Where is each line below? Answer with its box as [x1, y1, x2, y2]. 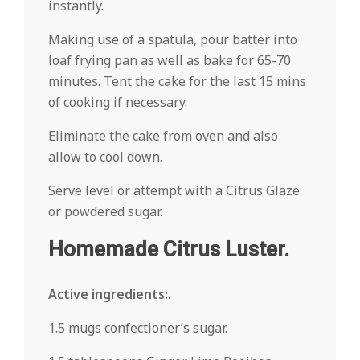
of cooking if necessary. [48, 93, 187, 111]
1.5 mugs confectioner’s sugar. [48, 319, 227, 337]
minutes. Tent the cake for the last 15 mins [48, 72, 306, 90]
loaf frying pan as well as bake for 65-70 [48, 51, 291, 69]
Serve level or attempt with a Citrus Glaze [48, 182, 300, 199]
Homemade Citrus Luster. [48, 237, 289, 261]
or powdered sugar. [48, 202, 162, 220]
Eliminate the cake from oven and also [48, 127, 278, 145]
